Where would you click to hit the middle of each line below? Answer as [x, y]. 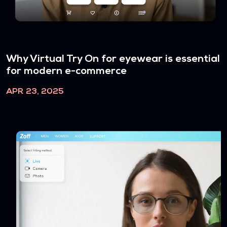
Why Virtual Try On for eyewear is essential [113, 60]
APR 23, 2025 [35, 92]
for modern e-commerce [66, 72]
